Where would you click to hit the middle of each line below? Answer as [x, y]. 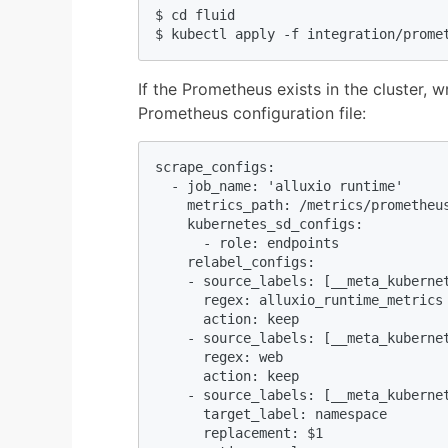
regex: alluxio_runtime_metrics [299, 299]
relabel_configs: [235, 261]
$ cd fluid [195, 14]
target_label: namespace [271, 413]
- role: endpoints [247, 242]
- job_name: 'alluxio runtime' [279, 185]
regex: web [219, 356]
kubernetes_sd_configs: [259, 223]
